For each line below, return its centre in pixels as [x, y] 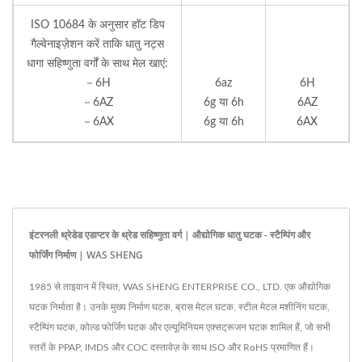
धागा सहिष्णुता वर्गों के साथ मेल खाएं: [97, 63]
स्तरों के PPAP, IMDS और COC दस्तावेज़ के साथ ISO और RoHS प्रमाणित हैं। [172, 347]
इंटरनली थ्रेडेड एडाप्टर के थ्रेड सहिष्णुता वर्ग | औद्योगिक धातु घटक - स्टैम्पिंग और [170, 234]
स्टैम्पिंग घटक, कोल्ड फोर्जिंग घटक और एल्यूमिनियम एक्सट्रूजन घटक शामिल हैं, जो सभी [180, 327]
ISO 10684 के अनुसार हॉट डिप [97, 25]
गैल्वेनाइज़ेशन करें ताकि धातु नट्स [97, 44]
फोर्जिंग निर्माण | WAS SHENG [86, 255]
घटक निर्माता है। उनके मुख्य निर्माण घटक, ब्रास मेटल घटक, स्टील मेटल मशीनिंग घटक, [179, 307]
